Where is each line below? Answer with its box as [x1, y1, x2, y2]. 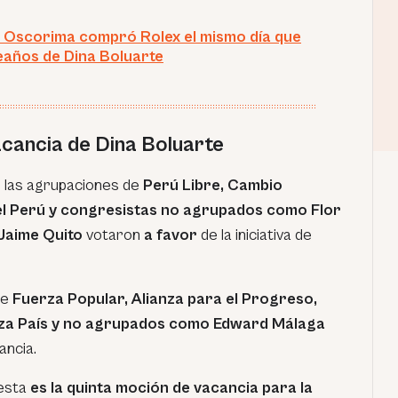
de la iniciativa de [197, 226, 312, 244]
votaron [83, 226, 144, 244]
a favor [144, 226, 197, 244]
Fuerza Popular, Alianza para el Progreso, [12, 290, 317, 308]
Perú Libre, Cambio [143, 176, 283, 195]
